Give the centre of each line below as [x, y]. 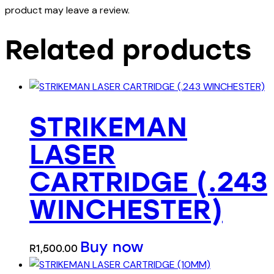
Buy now [112, 246]
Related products [128, 50]
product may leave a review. [67, 10]
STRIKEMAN [108, 127]
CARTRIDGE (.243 [148, 182]
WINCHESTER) [126, 209]
